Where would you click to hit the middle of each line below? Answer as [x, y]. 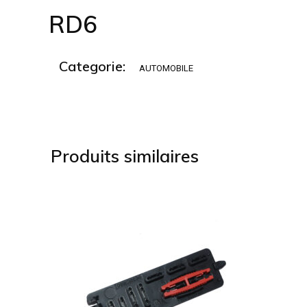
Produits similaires [125, 156]
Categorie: [93, 66]
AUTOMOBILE [167, 68]
